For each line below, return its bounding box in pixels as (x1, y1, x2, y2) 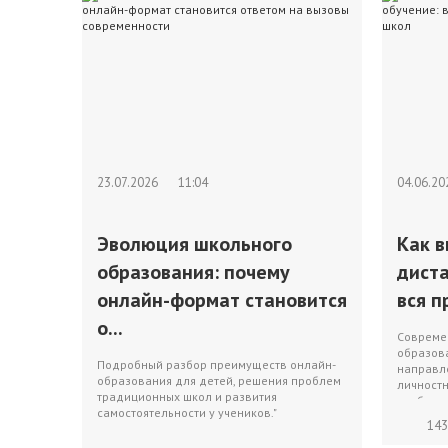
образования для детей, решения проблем (97, 373, 341, 388)
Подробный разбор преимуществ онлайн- (97, 357, 336, 372)
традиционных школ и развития (97, 389, 277, 404)
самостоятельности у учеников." (97, 405, 277, 420)
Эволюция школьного (97, 231, 292, 257)
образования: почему (97, 259, 290, 285)
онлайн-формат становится (97, 287, 347, 313)
